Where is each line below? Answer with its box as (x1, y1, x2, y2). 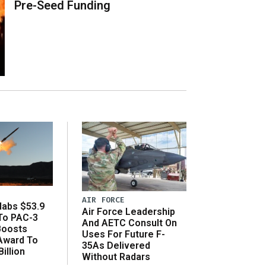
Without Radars (82, 251, 150, 262)
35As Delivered (82, 239, 150, 251)
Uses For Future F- (82, 228, 165, 240)
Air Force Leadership (82, 205, 175, 217)
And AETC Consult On (82, 217, 177, 229)
